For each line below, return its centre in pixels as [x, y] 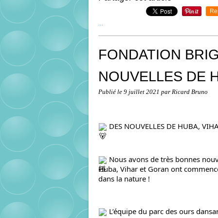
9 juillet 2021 [142, 92]
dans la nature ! [124, 178]
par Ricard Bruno [184, 92]
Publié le [111, 92]
